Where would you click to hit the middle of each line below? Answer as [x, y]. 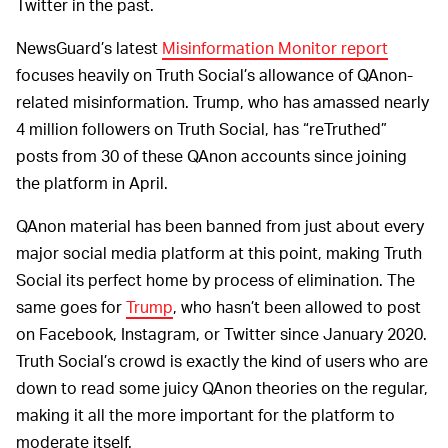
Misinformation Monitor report [275, 47]
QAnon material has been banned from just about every [220, 225]
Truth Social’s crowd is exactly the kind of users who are [222, 360]
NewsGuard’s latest [89, 47]
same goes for [71, 306]
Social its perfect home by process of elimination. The [215, 279]
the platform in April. [92, 182]
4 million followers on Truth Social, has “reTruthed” [201, 128]
